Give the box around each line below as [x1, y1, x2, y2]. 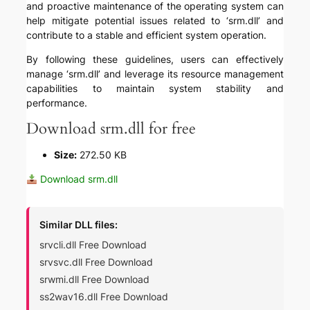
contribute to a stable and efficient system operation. [26, 29, 267, 42]
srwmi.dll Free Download [39, 273, 150, 286]
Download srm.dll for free [26, 118, 197, 140]
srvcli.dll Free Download [39, 239, 147, 251]
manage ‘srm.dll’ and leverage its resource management [26, 68, 284, 80]
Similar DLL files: [39, 219, 118, 231]
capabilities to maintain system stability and [26, 82, 284, 95]
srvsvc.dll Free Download [39, 256, 154, 268]
